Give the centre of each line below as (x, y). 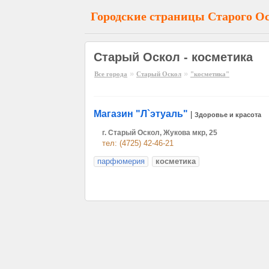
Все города (111, 74)
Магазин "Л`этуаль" (141, 114)
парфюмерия (121, 161)
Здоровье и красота (228, 115)
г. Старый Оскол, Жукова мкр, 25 (160, 133)
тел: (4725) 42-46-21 (138, 143)
